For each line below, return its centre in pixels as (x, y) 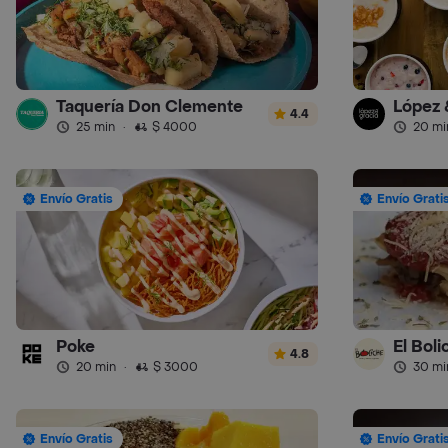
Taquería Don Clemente (149, 106)
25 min (95, 126)
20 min (96, 366)
